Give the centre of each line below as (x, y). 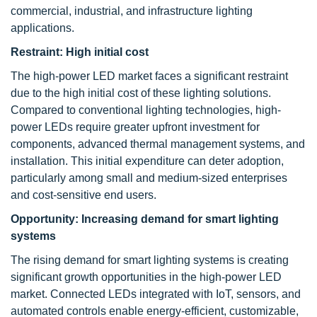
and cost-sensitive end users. (83, 195)
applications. (42, 28)
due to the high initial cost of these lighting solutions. (141, 93)
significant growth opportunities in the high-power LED (146, 277)
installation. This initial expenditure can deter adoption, (147, 161)
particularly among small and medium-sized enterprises (149, 178)
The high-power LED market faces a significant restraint (149, 76)
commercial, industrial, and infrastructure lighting (132, 11)
